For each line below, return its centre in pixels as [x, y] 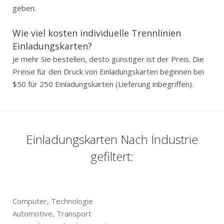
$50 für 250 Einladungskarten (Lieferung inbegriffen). [103, 84]
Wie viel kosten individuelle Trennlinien [97, 33]
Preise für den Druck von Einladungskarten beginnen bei [108, 71]
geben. [24, 8]
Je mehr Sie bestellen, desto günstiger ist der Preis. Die [108, 59]
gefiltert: [112, 156]
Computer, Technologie [53, 201]
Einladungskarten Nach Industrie [112, 139]
